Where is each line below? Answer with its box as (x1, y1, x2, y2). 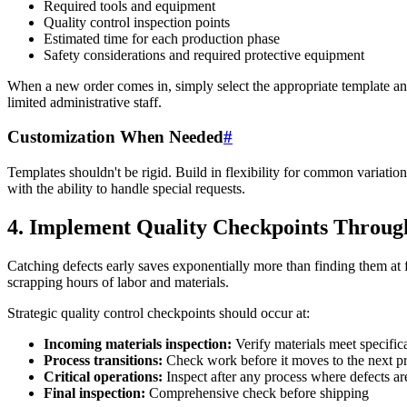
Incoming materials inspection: (44, 335, 232, 352)
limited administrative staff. (7, 94, 162, 110)
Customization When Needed (7, 127, 223, 147)
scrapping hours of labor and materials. (7, 273, 229, 290)
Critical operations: (44, 368, 163, 384)
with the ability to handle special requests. (7, 181, 245, 197)
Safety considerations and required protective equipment (44, 46, 364, 63)
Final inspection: (44, 384, 145, 401)
